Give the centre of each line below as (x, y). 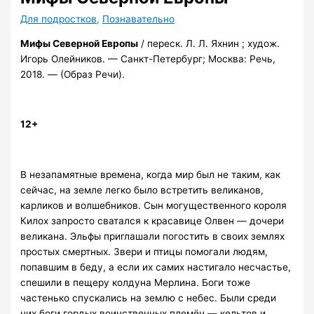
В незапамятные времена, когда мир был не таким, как (151, 174)
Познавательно (139, 19)
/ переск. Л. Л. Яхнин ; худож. (209, 43)
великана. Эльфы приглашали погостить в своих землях (153, 236)
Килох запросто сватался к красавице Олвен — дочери (152, 220)
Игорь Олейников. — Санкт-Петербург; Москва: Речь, (148, 59)
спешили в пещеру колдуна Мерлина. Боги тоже (136, 282)
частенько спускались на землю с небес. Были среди (149, 298)
